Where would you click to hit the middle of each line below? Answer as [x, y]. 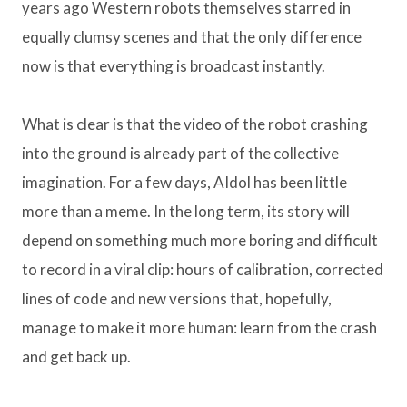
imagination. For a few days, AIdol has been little [184, 183]
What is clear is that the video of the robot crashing [195, 124]
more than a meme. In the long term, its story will [186, 212]
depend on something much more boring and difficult [200, 241]
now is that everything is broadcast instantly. [174, 66]
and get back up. [76, 357]
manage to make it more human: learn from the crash [199, 328]
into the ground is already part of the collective [180, 154]
